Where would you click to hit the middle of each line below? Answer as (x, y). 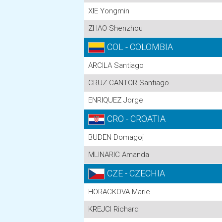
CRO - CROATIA (136, 119)
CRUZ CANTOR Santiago (129, 83)
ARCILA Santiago (116, 65)
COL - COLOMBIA (140, 47)
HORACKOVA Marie (119, 192)
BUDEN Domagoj (116, 137)
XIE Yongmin (109, 11)
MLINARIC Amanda (119, 155)
